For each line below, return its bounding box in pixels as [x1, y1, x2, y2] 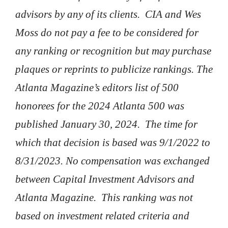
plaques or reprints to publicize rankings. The [15, 63, 213, 76]
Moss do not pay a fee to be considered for [15, 26, 198, 39]
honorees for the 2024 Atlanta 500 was [15, 100, 184, 112]
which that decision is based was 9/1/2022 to [15, 136, 210, 149]
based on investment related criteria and [15, 210, 189, 222]
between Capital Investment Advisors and [15, 173, 194, 186]
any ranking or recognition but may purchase [15, 45, 211, 58]
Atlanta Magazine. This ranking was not [15, 191, 193, 204]
